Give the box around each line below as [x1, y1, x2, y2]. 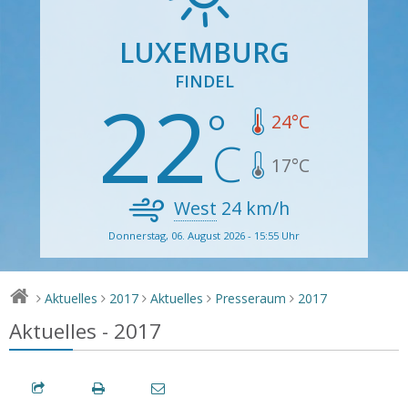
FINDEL [174, 69, 234, 92]
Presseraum [215, 289, 287, 307]
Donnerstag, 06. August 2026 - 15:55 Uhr [108, 228, 300, 242]
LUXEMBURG [118, 33, 290, 71]
